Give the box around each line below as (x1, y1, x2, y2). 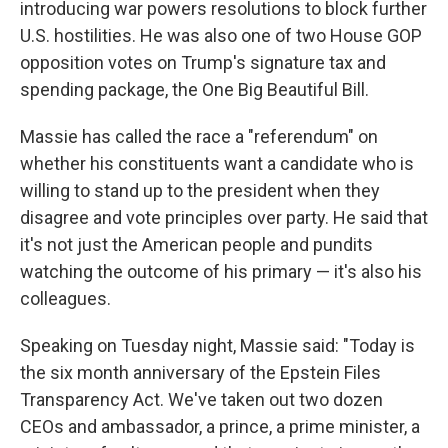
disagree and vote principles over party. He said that (20, 207, 428, 228)
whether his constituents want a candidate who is (20, 153, 414, 174)
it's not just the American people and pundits (20, 234, 373, 255)
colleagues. (20, 288, 111, 309)
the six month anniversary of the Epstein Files (20, 362, 381, 383)
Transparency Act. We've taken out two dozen (20, 389, 383, 410)
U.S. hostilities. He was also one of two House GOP (20, 25, 422, 46)
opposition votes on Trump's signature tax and (20, 52, 386, 73)
